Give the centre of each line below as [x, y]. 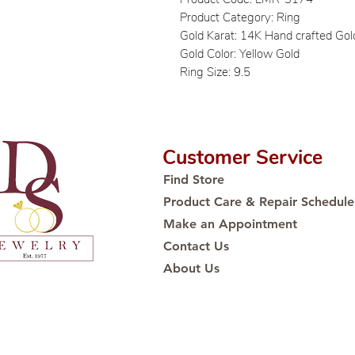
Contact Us [196, 246]
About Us [191, 268]
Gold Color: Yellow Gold [240, 54]
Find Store [194, 179]
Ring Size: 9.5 [215, 72]
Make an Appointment [230, 224]
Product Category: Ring [240, 17]
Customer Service [242, 158]
